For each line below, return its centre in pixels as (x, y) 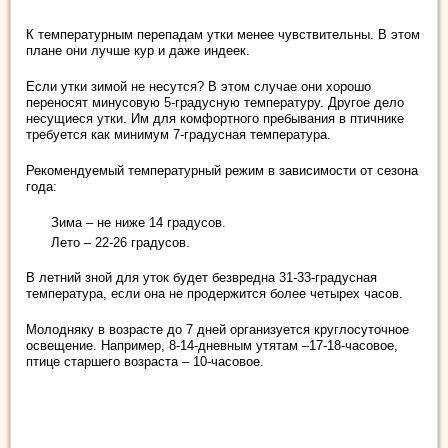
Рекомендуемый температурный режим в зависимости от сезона (222, 170)
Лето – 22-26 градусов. (120, 242)
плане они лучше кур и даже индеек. (138, 50)
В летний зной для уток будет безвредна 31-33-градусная (201, 277)
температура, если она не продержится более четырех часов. (214, 293)
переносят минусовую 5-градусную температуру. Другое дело (215, 102)
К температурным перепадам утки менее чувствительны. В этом (223, 34)
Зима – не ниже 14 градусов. (138, 222)
